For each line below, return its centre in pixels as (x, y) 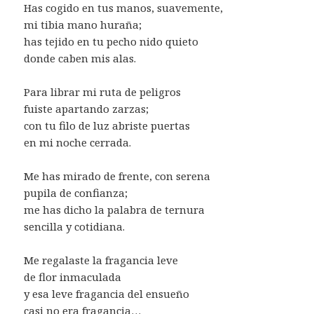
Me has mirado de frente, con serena (117, 176)
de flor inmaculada (73, 277)
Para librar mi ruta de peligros (103, 91)
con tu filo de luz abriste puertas (107, 125)
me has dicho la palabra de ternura (115, 209)
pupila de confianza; (76, 192)
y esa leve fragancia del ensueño (107, 293)
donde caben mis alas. (80, 58)
